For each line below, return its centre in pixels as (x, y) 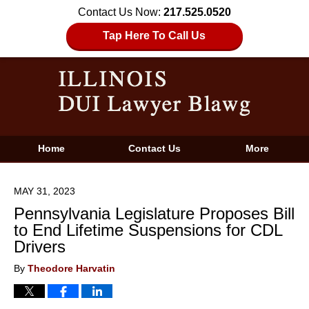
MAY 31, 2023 (44, 191)
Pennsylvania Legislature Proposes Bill (154, 213)
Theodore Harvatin (71, 269)
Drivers (40, 247)
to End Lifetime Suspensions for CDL (148, 230)
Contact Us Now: (121, 12)
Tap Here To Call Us (154, 36)
